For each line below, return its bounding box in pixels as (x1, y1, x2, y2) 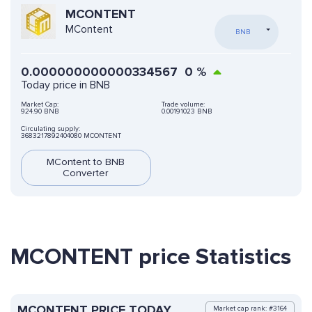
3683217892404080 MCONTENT (21, 132, 121, 141)
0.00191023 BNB (161, 107, 212, 116)
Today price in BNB (21, 78, 110, 93)
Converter (63, 167, 109, 180)
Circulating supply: (21, 125, 80, 134)
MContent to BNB (47, 156, 125, 169)
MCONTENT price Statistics (10, 243, 291, 272)
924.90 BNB (21, 107, 59, 116)
